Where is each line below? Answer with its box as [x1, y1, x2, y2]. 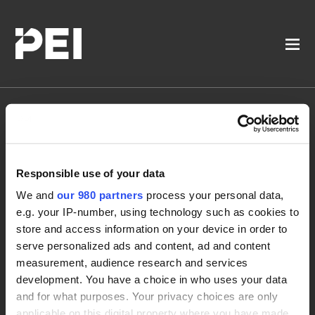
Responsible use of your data [16, 167, 165, 179]
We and [16, 188, 57, 201]
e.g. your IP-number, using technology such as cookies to [16, 205, 299, 218]
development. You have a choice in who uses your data [16, 273, 287, 285]
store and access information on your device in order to [16, 222, 288, 235]
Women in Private [15, 150, 210, 173]
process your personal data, [143, 188, 284, 201]
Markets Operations [15, 172, 233, 195]
